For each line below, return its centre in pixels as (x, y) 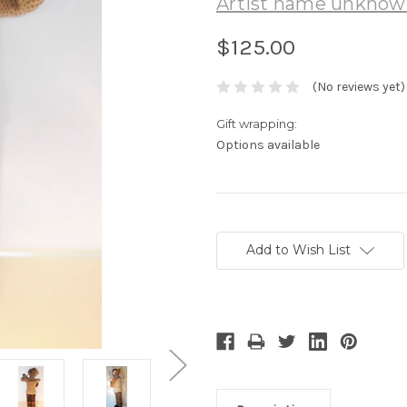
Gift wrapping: (257, 124)
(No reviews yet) (358, 87)
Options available (268, 145)
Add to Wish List (298, 250)
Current (239, 228)
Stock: (235, 245)
